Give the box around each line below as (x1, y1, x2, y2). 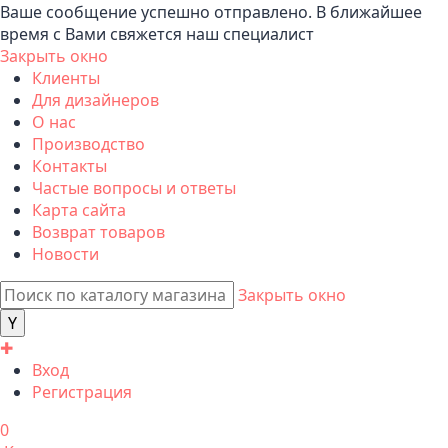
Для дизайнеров (32, 89, 159, 112)
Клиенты (32, 67, 100, 90)
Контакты (32, 155, 107, 178)
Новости (32, 243, 99, 266)
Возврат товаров (32, 221, 165, 244)
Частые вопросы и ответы (32, 177, 236, 200)
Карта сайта (32, 199, 126, 222)
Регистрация (32, 381, 132, 404)
